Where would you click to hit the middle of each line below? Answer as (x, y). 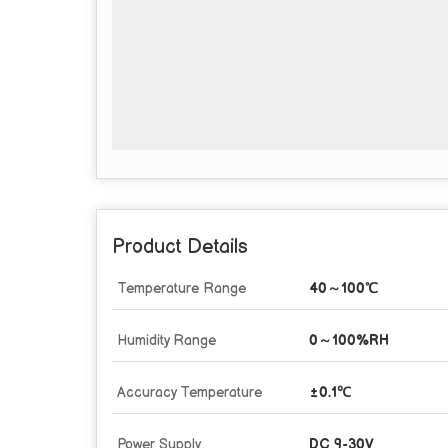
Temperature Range (181, 288)
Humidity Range (166, 340)
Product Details (180, 246)
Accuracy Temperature (189, 392)
